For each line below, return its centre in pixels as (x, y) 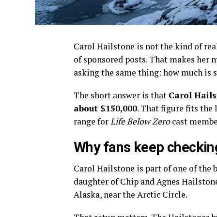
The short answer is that (121, 95)
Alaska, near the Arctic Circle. (131, 194)
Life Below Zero (140, 121)
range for (92, 121)
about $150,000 (105, 108)
